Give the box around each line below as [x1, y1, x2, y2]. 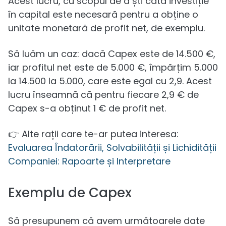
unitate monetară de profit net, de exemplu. [8, 21, 205, 34]
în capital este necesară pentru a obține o [8, 8, 198, 21]
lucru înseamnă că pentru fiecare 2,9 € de [8, 88, 199, 101]
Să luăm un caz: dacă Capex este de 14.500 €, [8, 47, 215, 60]
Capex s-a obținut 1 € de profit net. [8, 101, 166, 115]
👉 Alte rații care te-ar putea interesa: [8, 127, 179, 140]
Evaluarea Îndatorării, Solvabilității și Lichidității [8, 141, 216, 154]
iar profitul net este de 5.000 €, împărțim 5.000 [8, 61, 218, 74]
